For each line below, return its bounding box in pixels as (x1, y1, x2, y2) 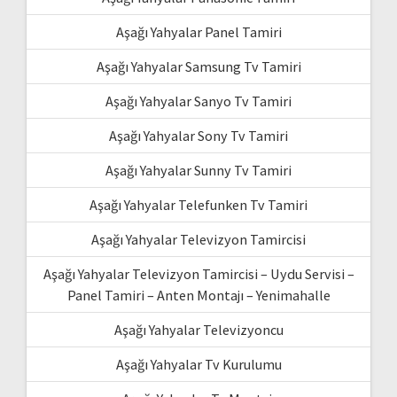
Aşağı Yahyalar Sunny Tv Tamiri (105, 160, 292, 179)
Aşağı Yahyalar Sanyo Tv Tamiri (105, 91, 292, 110)
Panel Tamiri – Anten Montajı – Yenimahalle (66, 285, 331, 304)
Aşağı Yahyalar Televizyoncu (113, 320, 284, 339)
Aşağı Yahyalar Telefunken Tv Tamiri (90, 195, 307, 214)
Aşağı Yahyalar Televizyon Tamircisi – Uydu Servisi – (43, 264, 354, 283)
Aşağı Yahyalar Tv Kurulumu (115, 354, 282, 373)
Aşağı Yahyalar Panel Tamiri (115, 22, 282, 41)
